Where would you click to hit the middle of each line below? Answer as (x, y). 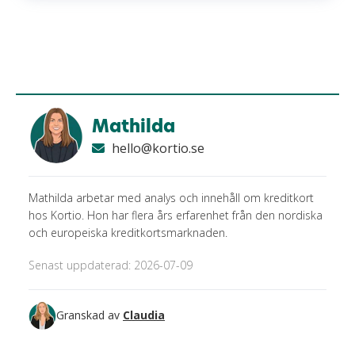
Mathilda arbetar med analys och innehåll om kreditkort (171, 197)
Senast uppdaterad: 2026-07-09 (111, 265)
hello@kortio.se (157, 149)
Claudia (144, 315)
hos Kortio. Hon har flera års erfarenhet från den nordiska (176, 215)
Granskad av (94, 315)
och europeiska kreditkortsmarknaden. (128, 232)
